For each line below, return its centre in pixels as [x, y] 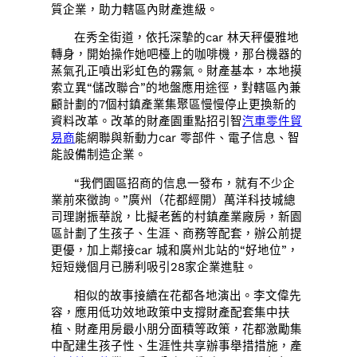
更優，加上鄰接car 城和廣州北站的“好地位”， [175, 250]
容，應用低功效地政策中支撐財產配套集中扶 [171, 312]
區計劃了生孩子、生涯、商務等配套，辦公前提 [177, 233]
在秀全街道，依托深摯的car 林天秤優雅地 [187, 38]
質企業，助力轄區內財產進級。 [135, 9]
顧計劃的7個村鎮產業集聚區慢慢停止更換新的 [174, 105]
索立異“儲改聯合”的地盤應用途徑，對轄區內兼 [177, 88]
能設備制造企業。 [99, 155]
